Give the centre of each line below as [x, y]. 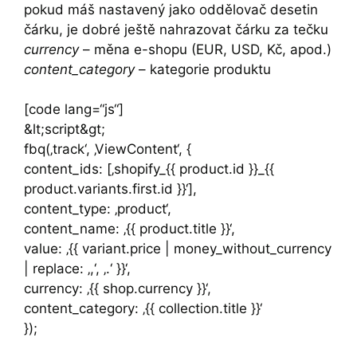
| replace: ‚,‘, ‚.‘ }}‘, [77, 269]
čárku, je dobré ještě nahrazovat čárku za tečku [176, 29]
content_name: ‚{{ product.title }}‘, [129, 229]
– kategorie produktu [203, 69]
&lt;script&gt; [65, 129]
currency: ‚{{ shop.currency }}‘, [118, 289]
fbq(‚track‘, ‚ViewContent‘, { [108, 149]
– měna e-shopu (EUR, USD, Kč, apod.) [205, 49]
